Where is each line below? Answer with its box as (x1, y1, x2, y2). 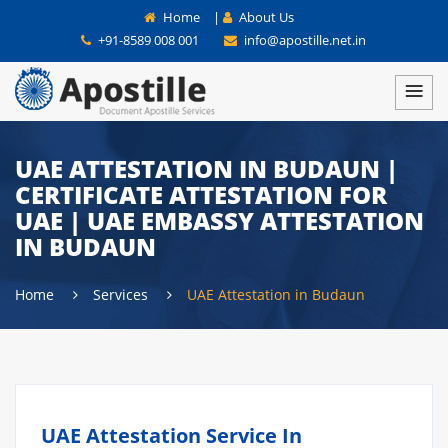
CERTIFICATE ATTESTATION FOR (15, 178, 387, 211)
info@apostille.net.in (240, 31, 366, 49)
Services (93, 285, 152, 304)
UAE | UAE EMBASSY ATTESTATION (15, 204, 424, 237)
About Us (236, 8, 294, 26)
